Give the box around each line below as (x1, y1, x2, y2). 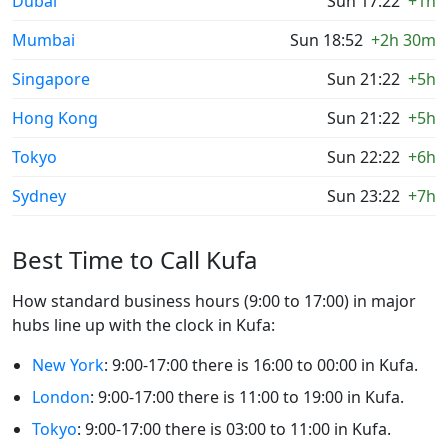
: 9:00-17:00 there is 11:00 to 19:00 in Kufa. (90, 386, 404, 409)
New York (32, 354, 104, 377)
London (32, 386, 90, 409)
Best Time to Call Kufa (12, 243, 257, 277)
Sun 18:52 (290, 29, 363, 52)
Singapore (12, 68, 90, 91)
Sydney (12, 185, 66, 208)
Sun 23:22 (327, 185, 400, 208)
